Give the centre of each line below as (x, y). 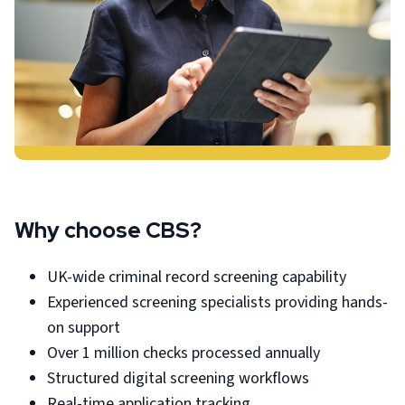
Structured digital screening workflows (178, 379)
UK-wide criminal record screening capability (197, 278)
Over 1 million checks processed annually (184, 353)
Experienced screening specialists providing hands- (217, 303)
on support (84, 328)
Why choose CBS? (108, 231)
